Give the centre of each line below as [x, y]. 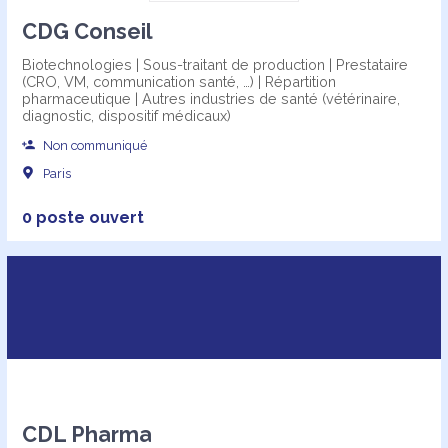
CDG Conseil [87, 31]
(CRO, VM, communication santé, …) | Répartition [178, 82]
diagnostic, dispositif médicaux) [126, 116]
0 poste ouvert [82, 218]
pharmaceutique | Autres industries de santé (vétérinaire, [210, 99]
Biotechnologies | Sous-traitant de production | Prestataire [214, 65]
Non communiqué [94, 145]
